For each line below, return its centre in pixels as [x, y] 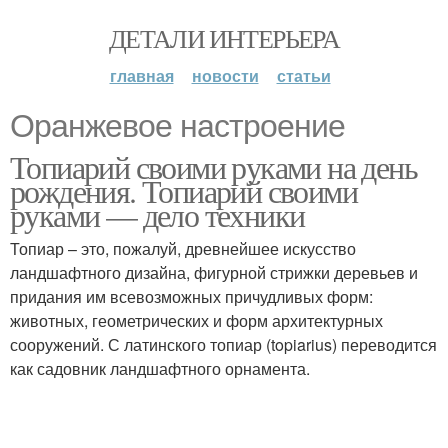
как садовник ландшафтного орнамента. [160, 368]
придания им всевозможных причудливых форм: [191, 296]
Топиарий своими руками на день [213, 166]
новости [225, 75]
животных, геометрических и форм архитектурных [196, 320]
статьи [303, 75]
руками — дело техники [157, 214]
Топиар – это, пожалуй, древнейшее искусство [183, 248]
